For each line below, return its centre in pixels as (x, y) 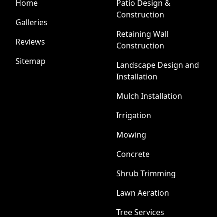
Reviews (30, 42)
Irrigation (134, 115)
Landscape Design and (158, 65)
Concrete (133, 154)
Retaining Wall (142, 34)
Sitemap (31, 61)
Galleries (31, 22)
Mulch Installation (149, 96)
